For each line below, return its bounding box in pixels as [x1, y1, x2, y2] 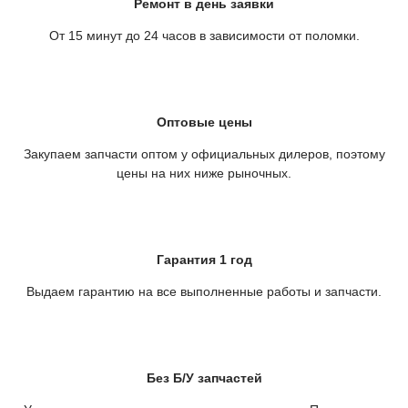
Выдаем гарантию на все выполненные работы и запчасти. [26, 284, 382, 299]
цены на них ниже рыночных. [117, 166, 291, 180]
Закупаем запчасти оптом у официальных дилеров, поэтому [23, 147, 385, 161]
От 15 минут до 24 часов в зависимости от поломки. [48, 28, 360, 43]
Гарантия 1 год [156, 252, 252, 267]
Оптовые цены [156, 115, 252, 129]
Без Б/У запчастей [146, 371, 262, 385]
